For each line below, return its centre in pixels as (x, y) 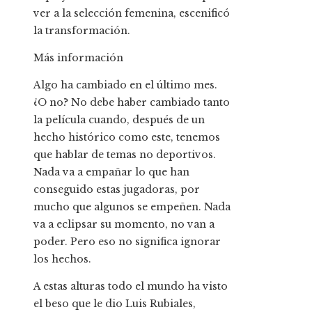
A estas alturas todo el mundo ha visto (131, 287)
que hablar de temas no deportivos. (125, 155)
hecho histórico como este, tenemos (127, 138)
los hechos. (62, 259)
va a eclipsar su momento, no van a (124, 225)
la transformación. (82, 31)
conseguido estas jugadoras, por (117, 190)
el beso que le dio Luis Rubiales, (115, 304)
